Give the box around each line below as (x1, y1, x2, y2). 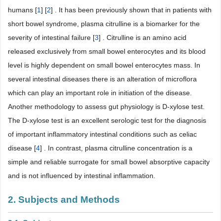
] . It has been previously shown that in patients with (51, 6, 212, 14)
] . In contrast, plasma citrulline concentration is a (40, 144, 192, 152)
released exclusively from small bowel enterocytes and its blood (8, 47, 206, 55)
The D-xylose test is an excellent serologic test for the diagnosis (8, 116, 206, 124)
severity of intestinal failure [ (8, 34, 95, 41)
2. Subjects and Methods (8, 194, 120, 205)
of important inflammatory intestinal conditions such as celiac (8, 130, 197, 138)
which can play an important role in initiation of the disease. (8, 89, 192, 97)
